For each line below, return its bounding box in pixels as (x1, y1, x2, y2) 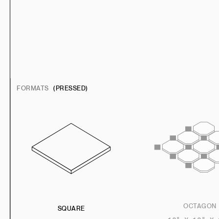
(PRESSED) (51, 84, 88, 92)
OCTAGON (183, 202, 217, 210)
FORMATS (17, 84, 49, 92)
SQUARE (57, 204, 85, 212)
